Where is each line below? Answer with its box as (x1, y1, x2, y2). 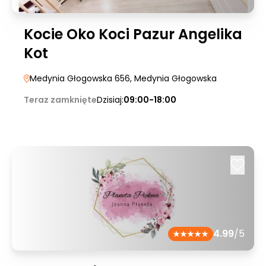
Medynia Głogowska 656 (30, 72, 130, 84)
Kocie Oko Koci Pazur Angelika (24, 24, 242, 44)
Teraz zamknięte (24, 94, 97, 106)
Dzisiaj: (97, 94, 123, 106)
